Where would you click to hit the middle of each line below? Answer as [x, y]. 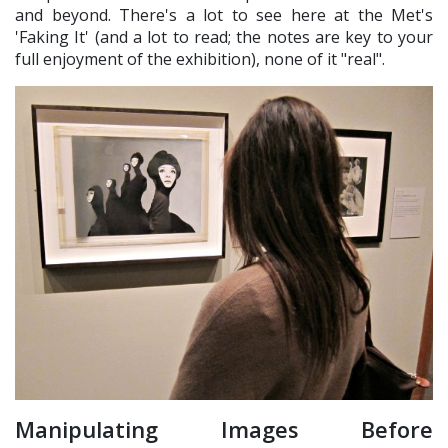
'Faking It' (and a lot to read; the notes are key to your [224, 37]
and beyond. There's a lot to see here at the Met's [224, 15]
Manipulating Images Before [224, 428]
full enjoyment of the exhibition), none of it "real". [202, 59]
